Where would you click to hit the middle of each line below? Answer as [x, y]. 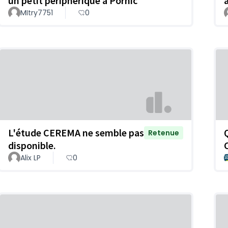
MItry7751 [37, 13]
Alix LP [31, 158]
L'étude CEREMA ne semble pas [76, 132]
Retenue [164, 133]
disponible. [32, 145]
